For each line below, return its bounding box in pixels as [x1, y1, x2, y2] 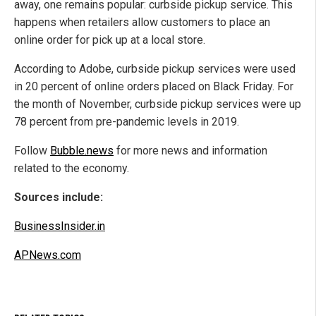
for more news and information [114, 144, 267, 158]
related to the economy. [14, 162, 129, 176]
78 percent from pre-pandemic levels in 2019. [14, 115, 239, 129]
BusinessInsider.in [14, 219, 105, 233]
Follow [14, 144, 50, 158]
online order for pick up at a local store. [14, 33, 205, 47]
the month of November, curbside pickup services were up [14, 97, 301, 111]
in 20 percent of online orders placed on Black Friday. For [14, 80, 293, 94]
